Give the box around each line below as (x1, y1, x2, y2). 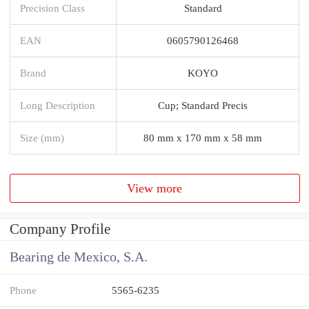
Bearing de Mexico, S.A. (10, 250, 148, 265)
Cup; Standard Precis (158, 99, 248, 111)
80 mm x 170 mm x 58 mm (143, 131, 262, 143)
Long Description (20, 99, 95, 111)
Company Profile (10, 221, 110, 238)
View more (127, 181, 183, 195)
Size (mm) (20, 131, 64, 143)
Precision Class (20, 1, 85, 14)
